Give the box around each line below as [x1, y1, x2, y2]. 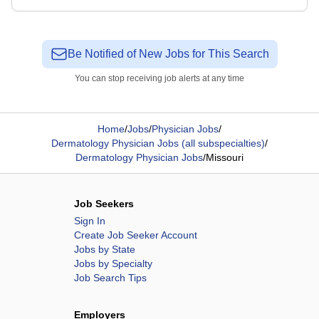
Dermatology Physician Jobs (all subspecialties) [51, 137, 265, 149]
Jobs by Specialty [74, 258, 152, 269]
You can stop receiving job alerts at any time [75, 73, 244, 83]
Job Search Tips [74, 272, 147, 283]
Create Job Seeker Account [74, 229, 197, 241]
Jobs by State [74, 244, 135, 255]
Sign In [74, 215, 105, 226]
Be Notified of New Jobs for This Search [67, 48, 269, 60]
